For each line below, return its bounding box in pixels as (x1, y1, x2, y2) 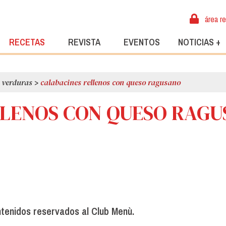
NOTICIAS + (178, 36, 220, 49)
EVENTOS (124, 36, 160, 49)
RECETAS (9, 36, 45, 49)
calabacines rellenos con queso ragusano (40, 76, 181, 88)
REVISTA (68, 36, 100, 49)
